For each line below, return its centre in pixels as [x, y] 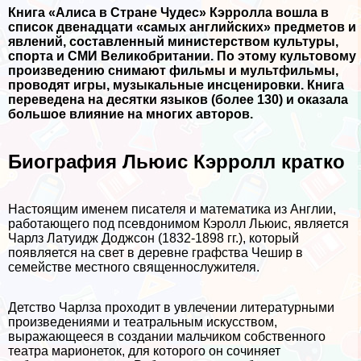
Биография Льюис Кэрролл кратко [176, 162]
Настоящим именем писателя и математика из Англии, [172, 210]
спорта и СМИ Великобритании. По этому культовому [182, 56]
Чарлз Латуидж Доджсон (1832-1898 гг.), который [154, 239]
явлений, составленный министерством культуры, [173, 42]
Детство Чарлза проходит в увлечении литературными [171, 308]
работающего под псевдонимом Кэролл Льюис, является [178, 224]
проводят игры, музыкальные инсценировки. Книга [176, 85]
